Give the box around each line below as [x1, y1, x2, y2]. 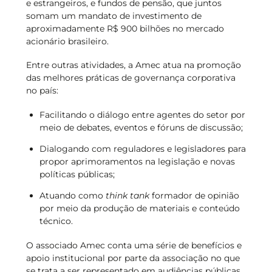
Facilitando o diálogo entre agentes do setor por [39, 109, 245, 120]
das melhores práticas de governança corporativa [25, 72, 236, 84]
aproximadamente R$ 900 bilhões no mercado [25, 23, 224, 35]
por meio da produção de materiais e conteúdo [39, 202, 240, 214]
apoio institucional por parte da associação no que [25, 253, 240, 264]
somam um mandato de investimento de [25, 10, 202, 22]
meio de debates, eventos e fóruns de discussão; [39, 121, 243, 133]
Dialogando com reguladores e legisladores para [39, 143, 246, 154]
